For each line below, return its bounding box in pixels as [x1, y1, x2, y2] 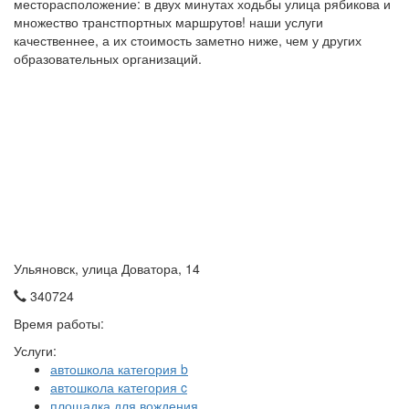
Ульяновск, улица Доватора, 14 [14, 258, 200, 278]
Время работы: [14, 313, 104, 332]
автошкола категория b [50, 359, 188, 378]
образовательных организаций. [14, 48, 202, 68]
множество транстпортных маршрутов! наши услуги [14, 12, 323, 31]
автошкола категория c [50, 377, 187, 396]
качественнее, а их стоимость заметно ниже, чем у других [14, 30, 362, 49]
